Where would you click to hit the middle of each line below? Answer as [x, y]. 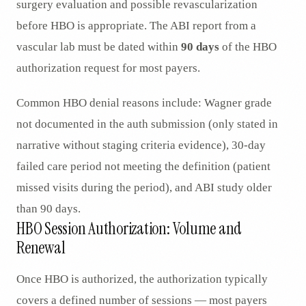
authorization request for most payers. [108, 68]
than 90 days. [48, 209]
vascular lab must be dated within [99, 47]
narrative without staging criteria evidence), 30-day [141, 145]
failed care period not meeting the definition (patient [143, 167]
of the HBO [248, 47]
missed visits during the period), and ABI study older [144, 188]
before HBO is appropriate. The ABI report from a [136, 26]
